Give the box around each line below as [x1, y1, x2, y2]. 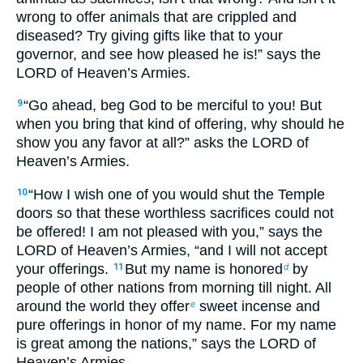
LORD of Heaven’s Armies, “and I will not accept [16, 241, 327, 258]
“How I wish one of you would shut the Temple [28, 186, 325, 203]
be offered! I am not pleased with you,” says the [16, 223, 322, 240]
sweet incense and [195, 297, 320, 314]
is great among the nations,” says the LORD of [16, 335, 316, 352]
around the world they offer [16, 297, 190, 314]
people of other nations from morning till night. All [16, 279, 331, 296]
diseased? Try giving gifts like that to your [16, 27, 283, 44]
